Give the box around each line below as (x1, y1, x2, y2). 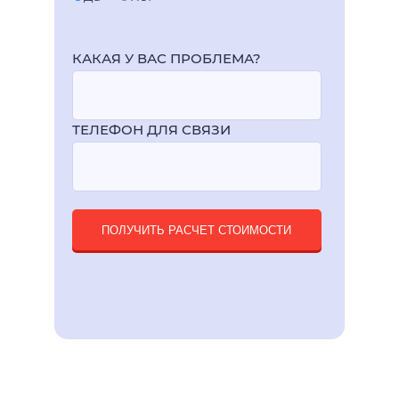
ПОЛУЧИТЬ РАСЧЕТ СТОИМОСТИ (102, 224, 292, 238)
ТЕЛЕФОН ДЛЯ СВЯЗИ (71, 121, 231, 139)
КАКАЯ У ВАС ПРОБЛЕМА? (71, 50, 261, 68)
